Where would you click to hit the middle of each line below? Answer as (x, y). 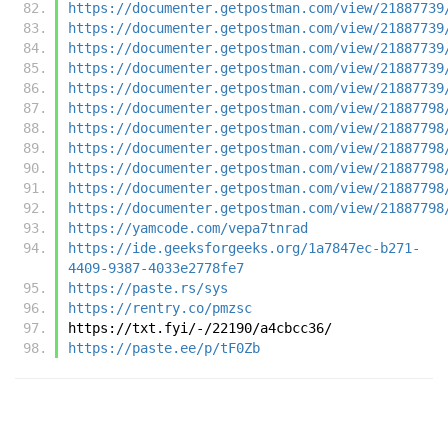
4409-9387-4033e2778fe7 (156, 267)
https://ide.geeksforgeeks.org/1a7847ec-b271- (244, 247)
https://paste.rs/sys (148, 287)
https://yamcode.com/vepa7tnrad (188, 227)
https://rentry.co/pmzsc (160, 307)
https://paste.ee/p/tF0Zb (164, 347)
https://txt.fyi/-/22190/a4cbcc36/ (200, 327)
